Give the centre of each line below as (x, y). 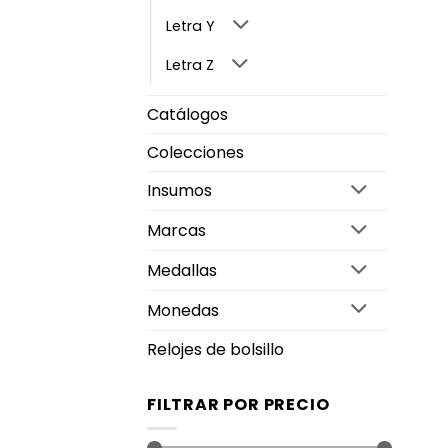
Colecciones (195, 152)
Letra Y (190, 25)
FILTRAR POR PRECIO (238, 404)
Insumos (179, 191)
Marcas (176, 231)
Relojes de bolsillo (215, 349)
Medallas (182, 271)
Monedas (183, 310)
